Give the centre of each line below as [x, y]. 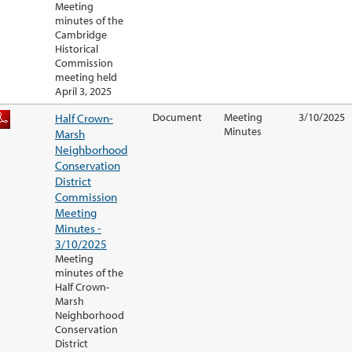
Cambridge [81, 35]
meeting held [86, 77]
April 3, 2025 [83, 92]
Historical [77, 49]
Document [177, 117]
